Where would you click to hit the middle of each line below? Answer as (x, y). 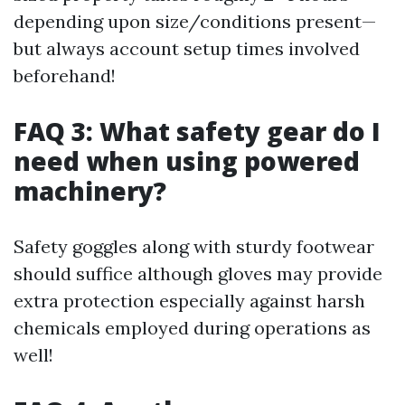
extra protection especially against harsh (189, 301)
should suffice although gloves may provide (198, 273)
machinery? (90, 191)
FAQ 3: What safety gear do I (197, 131)
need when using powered (187, 161)
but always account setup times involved (187, 48)
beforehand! (65, 75)
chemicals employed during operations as (192, 328)
